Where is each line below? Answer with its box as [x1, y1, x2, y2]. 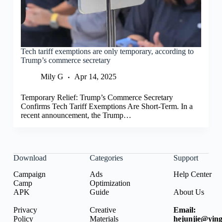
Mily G [40, 72, 63, 81]
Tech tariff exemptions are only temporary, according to [20, 47, 194, 56]
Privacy [13, 206, 37, 214]
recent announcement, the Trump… [20, 111, 131, 120]
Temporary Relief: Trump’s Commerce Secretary [20, 93, 173, 102]
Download [13, 154, 47, 163]
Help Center [173, 170, 212, 178]
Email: [173, 206, 196, 214]
